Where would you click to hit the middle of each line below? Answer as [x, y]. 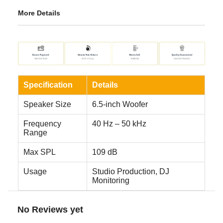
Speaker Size [47, 104]
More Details [39, 13]
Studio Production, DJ [131, 171]
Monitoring [111, 180]
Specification [48, 85]
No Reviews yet [50, 209]
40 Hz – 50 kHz [119, 123]
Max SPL [40, 152]
